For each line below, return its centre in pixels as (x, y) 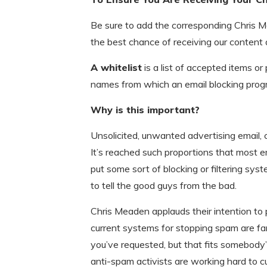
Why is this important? (145, 110)
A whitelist (116, 67)
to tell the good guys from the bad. (164, 185)
